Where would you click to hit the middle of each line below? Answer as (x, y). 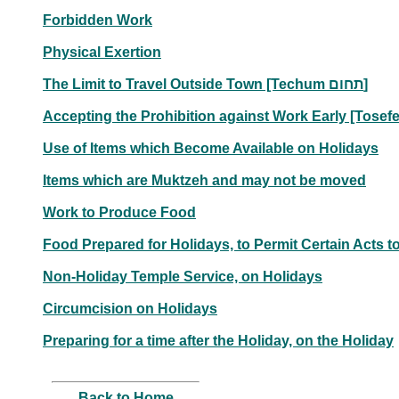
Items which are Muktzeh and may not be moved (204, 180)
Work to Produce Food (119, 212)
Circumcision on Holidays (130, 308)
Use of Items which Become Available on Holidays (211, 148)
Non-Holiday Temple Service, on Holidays (183, 276)
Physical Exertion (102, 52)
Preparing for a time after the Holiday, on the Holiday (218, 340)
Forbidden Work (98, 20)
